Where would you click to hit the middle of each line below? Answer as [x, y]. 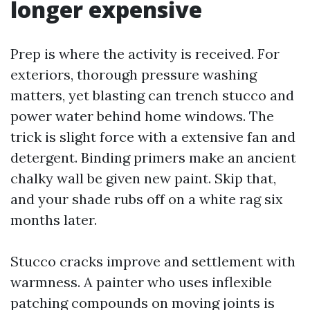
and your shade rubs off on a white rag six [147, 199]
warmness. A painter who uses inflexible [141, 282]
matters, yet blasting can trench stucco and [152, 95]
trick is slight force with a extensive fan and [153, 137]
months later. [54, 220]
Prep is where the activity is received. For [145, 54]
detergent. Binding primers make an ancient [153, 157]
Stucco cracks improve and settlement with [153, 261]
